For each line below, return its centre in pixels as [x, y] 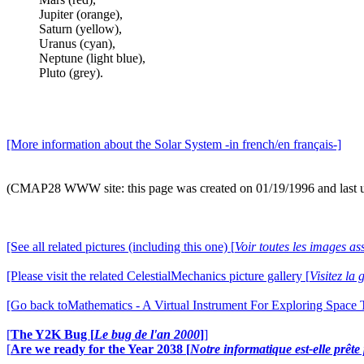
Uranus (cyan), [77, 43]
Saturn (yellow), [80, 29]
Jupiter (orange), [81, 14]
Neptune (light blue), [92, 58]
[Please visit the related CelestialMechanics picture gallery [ [158, 276]
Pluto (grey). [71, 73]
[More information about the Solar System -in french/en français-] [174, 144]
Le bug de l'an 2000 [147, 334]
